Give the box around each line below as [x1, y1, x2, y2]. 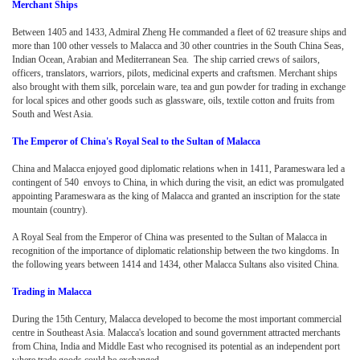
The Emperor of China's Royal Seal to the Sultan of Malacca [12, 135, 260, 147]
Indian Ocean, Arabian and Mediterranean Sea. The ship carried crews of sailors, [12, 53, 320, 65]
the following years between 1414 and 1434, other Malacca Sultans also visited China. [12, 258, 339, 270]
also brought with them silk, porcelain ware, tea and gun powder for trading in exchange [12, 80, 346, 92]
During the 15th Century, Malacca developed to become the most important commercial [12, 313, 342, 325]
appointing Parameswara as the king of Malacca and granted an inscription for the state [12, 190, 340, 202]
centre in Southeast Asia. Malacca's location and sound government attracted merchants [12, 326, 341, 338]
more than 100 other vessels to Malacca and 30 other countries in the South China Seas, [12, 39, 344, 51]
